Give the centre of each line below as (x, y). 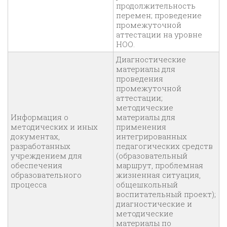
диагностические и (154, 204)
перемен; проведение (159, 15)
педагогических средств (164, 146)
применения (141, 127)
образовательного (46, 175)
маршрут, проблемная (160, 165)
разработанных (41, 146)
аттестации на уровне (159, 35)
